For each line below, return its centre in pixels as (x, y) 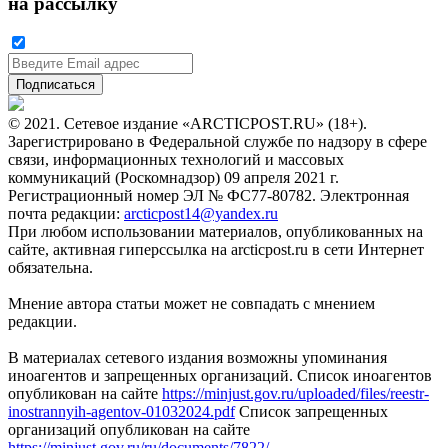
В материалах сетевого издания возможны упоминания (197, 358)
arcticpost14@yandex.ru (201, 214)
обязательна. (50, 268)
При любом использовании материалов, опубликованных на (215, 232)
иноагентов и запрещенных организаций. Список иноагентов (220, 376)
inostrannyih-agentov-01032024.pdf (121, 412)
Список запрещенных (311, 412)
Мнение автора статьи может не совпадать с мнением (191, 304)
